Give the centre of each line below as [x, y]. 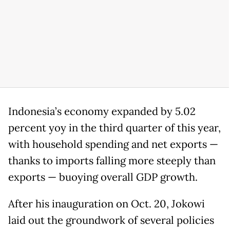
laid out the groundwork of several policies [111, 220]
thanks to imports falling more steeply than [112, 160]
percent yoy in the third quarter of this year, [114, 128]
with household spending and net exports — [113, 144]
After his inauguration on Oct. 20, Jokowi [107, 204]
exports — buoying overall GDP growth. [103, 177]
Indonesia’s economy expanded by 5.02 [102, 111]
